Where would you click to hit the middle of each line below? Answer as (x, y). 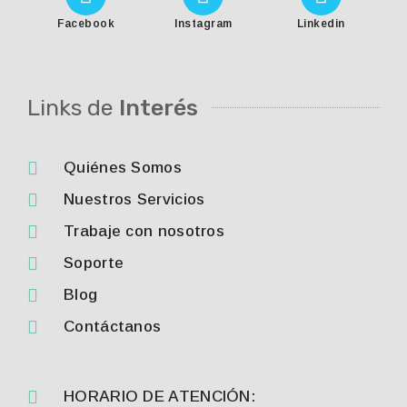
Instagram (203, 24)
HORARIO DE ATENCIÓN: (159, 397)
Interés (159, 108)
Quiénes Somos (123, 168)
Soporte (94, 263)
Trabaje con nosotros (144, 231)
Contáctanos (113, 327)
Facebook (86, 24)
